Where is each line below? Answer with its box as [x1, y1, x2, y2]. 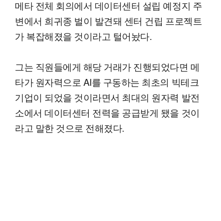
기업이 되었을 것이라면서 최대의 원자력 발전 [15, 90, 200, 104]
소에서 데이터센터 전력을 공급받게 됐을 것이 [15, 105, 200, 119]
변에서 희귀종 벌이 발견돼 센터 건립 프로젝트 [15, 13, 202, 27]
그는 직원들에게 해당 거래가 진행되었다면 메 [15, 59, 200, 73]
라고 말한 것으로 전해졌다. [15, 120, 124, 134]
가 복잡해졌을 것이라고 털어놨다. [15, 29, 152, 42]
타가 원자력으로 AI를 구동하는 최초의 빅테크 [15, 74, 199, 88]
